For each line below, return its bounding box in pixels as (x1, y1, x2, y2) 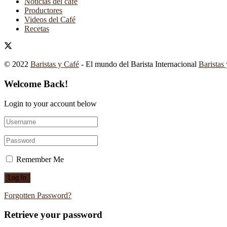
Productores (24, 6, 62, 15)
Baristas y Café (30, 60, 79, 69)
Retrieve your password (4, 209, 102, 220)
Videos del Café (24, 15, 75, 24)
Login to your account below (4, 99, 97, 108)
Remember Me (16, 155, 64, 164)
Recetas (24, 24, 49, 33)
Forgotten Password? (4, 191, 71, 200)
